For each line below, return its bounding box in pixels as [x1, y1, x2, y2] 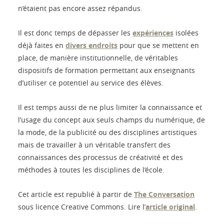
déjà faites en [18, 40, 65, 50]
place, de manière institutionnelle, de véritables [18, 53, 178, 63]
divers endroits [65, 40, 117, 50]
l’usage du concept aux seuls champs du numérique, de [18, 115, 205, 125]
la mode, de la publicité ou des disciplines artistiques [18, 127, 197, 137]
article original [145, 202, 195, 212]
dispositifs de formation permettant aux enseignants [18, 65, 195, 75]
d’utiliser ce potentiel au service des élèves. [18, 78, 163, 88]
